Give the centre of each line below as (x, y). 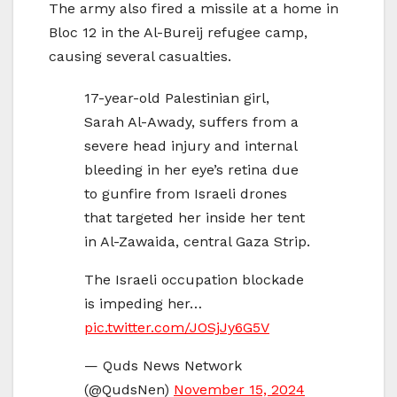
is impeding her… (143, 304)
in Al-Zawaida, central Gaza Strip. (197, 242)
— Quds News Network (163, 366)
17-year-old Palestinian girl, (177, 98)
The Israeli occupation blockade (194, 280)
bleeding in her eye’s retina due (191, 170)
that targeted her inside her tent (195, 218)
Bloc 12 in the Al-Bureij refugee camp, (178, 33)
